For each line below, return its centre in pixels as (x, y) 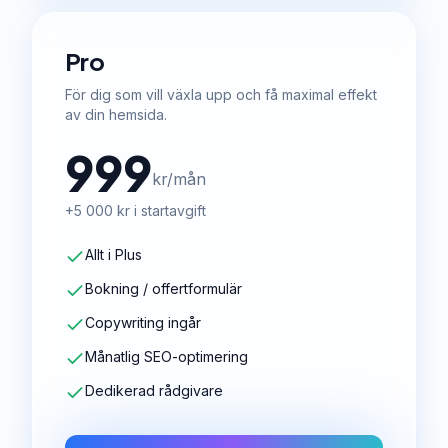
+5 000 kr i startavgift (135, 210)
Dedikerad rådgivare (154, 390)
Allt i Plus (113, 254)
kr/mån (179, 179)
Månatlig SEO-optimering (166, 356)
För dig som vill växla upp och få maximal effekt (221, 94)
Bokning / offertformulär (163, 288)
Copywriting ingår (143, 322)
